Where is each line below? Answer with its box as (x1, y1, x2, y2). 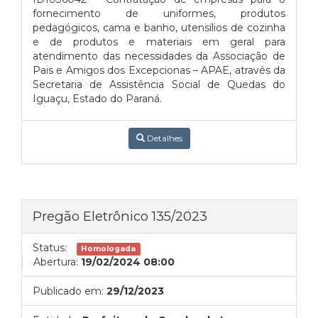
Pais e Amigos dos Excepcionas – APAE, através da (33, 64, 285, 77)
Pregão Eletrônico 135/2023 (33, 208, 207, 224)
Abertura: (33, 256, 78, 268)
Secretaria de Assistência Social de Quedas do (33, 78, 285, 91)
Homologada (81, 244, 136, 253)
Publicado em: (33, 285, 104, 297)
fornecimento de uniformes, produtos (33, 7, 285, 20)
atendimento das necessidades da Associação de (33, 50, 285, 62)
